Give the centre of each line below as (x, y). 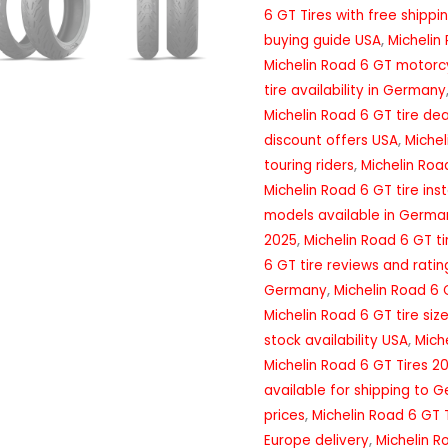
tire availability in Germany (355, 91)
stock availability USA (336, 341)
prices (284, 416)
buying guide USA (322, 41)
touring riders (309, 166)
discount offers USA (331, 141)
